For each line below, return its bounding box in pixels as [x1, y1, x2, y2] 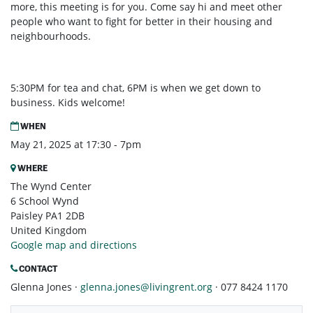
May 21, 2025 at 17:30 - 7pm [10, 138, 141, 152]
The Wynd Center [10, 180, 92, 194]
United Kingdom [10, 224, 87, 238]
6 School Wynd [10, 194, 79, 208]
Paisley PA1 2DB [10, 209, 85, 223]
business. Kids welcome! [10, 96, 131, 110]
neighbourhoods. [10, 29, 94, 43]
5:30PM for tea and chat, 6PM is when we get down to [10, 81, 261, 95]
